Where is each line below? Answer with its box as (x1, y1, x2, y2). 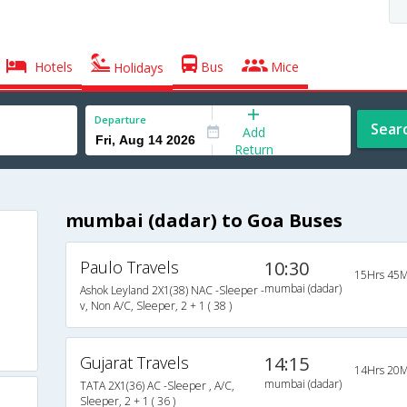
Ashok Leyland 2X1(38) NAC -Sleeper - (79, 283, 264, 299)
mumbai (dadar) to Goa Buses (65, 208, 342, 233)
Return (233, 140, 273, 158)
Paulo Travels (79, 256, 179, 279)
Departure (94, 113, 146, 126)
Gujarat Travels (79, 352, 189, 374)
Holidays (110, 59, 164, 76)
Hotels (31, 58, 74, 75)
